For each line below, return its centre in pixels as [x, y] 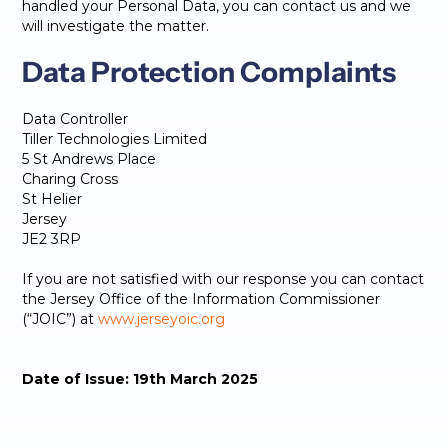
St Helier [52, 199]
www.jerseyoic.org [162, 319]
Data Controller [75, 119]
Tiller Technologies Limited [115, 139]
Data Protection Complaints [209, 72]
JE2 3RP [52, 239]
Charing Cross [70, 179]
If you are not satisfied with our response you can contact [223, 279]
